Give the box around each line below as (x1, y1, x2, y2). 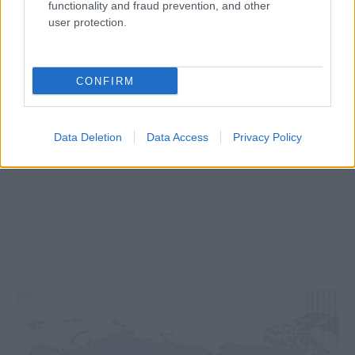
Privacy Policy (232, 131, 302, 143)
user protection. (48, 16, 127, 29)
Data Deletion (53, 131, 122, 143)
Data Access (146, 131, 208, 143)
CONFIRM (75, 74, 135, 87)
